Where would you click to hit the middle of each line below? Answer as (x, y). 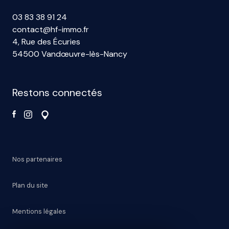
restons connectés (60, 92)
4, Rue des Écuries (46, 41)
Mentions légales (39, 211)
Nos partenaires (37, 159)
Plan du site (30, 185)
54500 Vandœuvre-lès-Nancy (70, 54)
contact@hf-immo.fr (51, 29)
